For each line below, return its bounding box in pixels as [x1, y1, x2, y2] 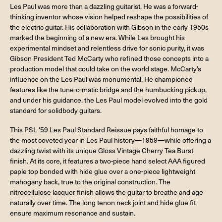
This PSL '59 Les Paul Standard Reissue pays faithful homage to [10, 125, 203, 135]
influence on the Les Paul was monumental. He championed [10, 74, 193, 84]
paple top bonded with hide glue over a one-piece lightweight [10, 166, 195, 176]
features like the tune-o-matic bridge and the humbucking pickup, [10, 85, 207, 95]
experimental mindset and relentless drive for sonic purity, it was [10, 43, 204, 53]
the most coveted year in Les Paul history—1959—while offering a [10, 135, 211, 145]
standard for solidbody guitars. [10, 106, 102, 115]
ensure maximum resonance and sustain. [10, 208, 135, 218]
